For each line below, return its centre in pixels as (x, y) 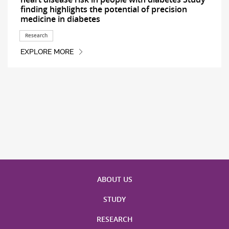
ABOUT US (114, 179)
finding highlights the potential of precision (104, 9)
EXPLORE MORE (47, 52)
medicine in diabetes (60, 19)
